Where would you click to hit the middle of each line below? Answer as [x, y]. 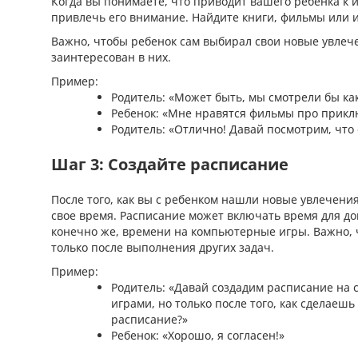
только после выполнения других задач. [163, 247]
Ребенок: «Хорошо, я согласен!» [198, 335]
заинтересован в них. [111, 57]
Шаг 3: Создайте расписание [170, 164]
